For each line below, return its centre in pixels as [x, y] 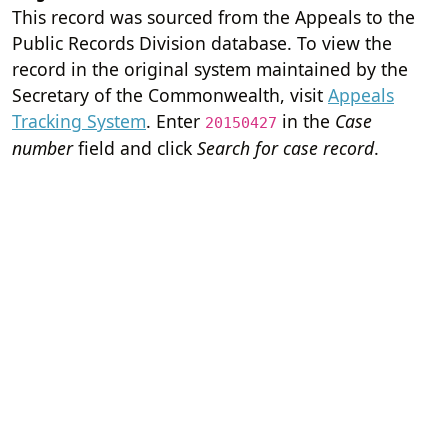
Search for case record [285, 147]
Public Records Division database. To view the [202, 42]
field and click [135, 147]
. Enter [175, 120]
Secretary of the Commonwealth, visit [170, 94]
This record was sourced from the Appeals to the [213, 16]
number [42, 147]
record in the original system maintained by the [210, 68]
